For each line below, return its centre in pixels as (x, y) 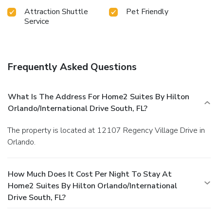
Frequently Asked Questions (72, 67)
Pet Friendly (147, 11)
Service (37, 21)
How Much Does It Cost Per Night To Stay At (90, 174)
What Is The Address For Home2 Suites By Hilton (99, 97)
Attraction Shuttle (56, 11)
